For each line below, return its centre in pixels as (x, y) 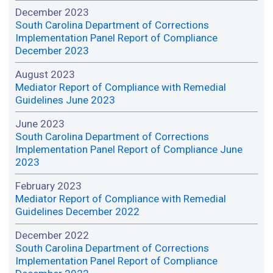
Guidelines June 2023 (65, 100)
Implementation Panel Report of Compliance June (129, 149)
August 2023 (45, 74)
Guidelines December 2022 (77, 211)
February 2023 (48, 186)
